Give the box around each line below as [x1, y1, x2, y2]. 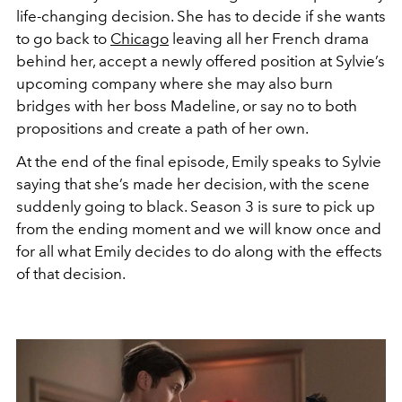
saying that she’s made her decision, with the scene [16, 174, 370, 193]
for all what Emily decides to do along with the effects [16, 241, 382, 260]
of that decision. [16, 264, 128, 283]
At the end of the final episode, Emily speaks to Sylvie [16, 152, 381, 170]
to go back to [16, 29, 110, 48]
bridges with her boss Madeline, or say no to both [16, 96, 357, 115]
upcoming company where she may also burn [16, 74, 333, 92]
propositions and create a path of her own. [16, 118, 311, 137]
